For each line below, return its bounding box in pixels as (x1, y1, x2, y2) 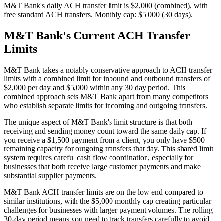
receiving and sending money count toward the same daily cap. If (4, 127, 206, 136)
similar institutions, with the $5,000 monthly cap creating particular (4, 197, 211, 206)
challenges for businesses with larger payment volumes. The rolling (4, 206, 213, 215)
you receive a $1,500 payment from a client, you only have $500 (4, 136, 205, 145)
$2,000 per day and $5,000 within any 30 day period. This (4, 83, 185, 92)
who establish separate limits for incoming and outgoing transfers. (4, 101, 207, 110)
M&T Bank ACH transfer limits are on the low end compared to (4, 188, 203, 197)
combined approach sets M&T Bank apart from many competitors (4, 92, 208, 101)
